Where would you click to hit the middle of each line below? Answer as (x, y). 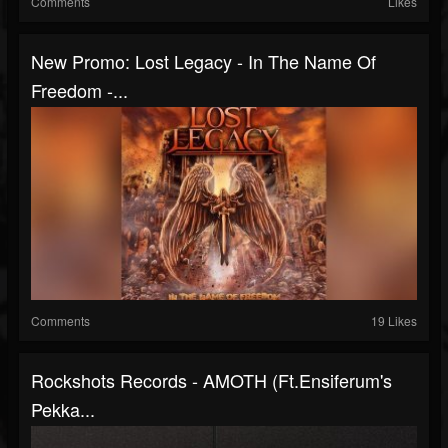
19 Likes (394, 320)
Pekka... (63, 409)
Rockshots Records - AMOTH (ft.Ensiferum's (211, 380)
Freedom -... (79, 90)
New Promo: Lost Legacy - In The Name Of (203, 61)
